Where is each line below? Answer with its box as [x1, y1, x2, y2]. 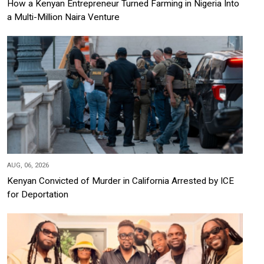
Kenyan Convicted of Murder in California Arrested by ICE [7, 175, 234, 186]
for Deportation [7, 189, 68, 200]
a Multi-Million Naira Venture [7, 11, 120, 22]
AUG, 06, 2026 [7, 161, 49, 169]
